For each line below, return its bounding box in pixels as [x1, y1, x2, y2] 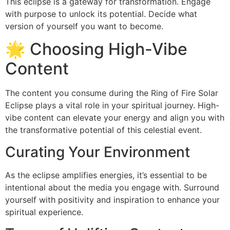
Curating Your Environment [5, 143, 190, 161]
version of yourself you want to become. [5, 21, 163, 31]
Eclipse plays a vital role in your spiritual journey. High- [5, 100, 219, 111]
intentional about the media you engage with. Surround [5, 182, 219, 193]
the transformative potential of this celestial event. [5, 125, 202, 136]
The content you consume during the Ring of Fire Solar [5, 88, 218, 99]
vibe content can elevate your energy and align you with [5, 112, 224, 123]
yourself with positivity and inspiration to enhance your [5, 194, 220, 205]
